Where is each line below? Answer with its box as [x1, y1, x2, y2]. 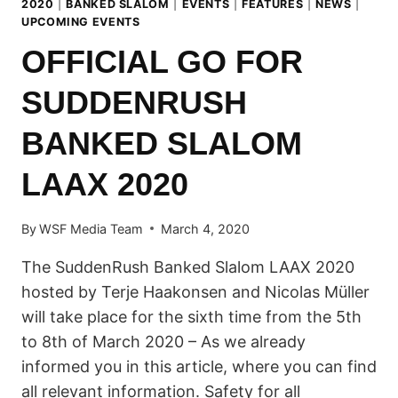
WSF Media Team [39, 220, 144, 236]
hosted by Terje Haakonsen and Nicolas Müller [21, 282, 370, 301]
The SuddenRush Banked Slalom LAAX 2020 [21, 257, 354, 276]
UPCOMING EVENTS [21, 14, 140, 28]
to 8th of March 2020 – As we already [21, 331, 306, 351]
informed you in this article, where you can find [21, 356, 377, 376]
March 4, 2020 [161, 220, 251, 236]
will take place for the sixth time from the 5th [21, 306, 362, 326]
